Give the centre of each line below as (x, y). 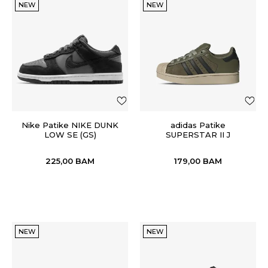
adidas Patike (198, 125)
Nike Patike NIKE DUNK (70, 125)
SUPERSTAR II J (198, 135)
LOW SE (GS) (70, 135)
